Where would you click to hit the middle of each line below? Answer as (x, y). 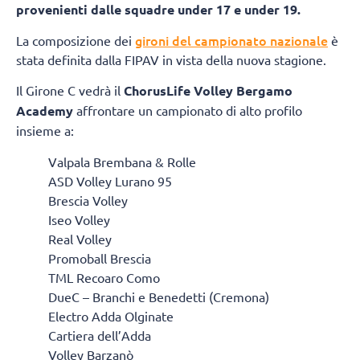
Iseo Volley (79, 219)
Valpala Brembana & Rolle (122, 161)
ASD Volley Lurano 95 (110, 180)
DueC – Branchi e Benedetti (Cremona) (159, 296)
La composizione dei (76, 40)
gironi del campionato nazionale (231, 40)
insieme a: (45, 131)
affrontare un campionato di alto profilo (188, 110)
